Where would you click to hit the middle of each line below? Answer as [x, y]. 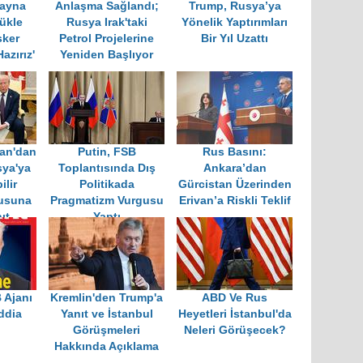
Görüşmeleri [107, 331]
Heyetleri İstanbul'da [235, 314]
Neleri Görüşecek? [235, 331]
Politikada [107, 185]
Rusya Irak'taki [107, 23]
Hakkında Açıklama [107, 347]
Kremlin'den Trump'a [107, 298]
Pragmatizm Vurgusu [107, 201]
